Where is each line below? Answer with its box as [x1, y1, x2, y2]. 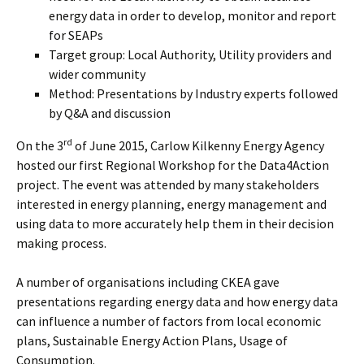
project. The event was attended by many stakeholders [16, 176, 319, 193]
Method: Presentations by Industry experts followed [49, 85, 338, 102]
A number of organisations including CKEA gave [16, 274, 279, 290]
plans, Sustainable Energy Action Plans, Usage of [16, 332, 288, 349]
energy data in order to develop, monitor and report [49, 7, 336, 24]
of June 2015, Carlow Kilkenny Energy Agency [72, 137, 324, 154]
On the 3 [16, 137, 63, 154]
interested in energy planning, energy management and [16, 196, 327, 212]
